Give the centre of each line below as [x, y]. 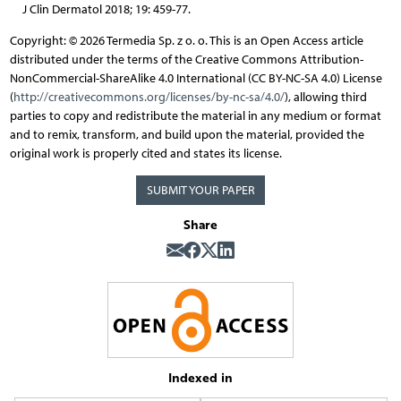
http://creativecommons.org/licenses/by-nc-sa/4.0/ [149, 97]
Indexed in [200, 377]
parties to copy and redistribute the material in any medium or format [195, 115]
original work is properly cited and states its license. [145, 153]
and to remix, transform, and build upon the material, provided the [187, 134]
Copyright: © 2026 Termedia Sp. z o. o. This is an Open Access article [186, 40]
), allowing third [325, 97]
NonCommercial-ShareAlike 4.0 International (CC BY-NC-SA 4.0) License [196, 78]
